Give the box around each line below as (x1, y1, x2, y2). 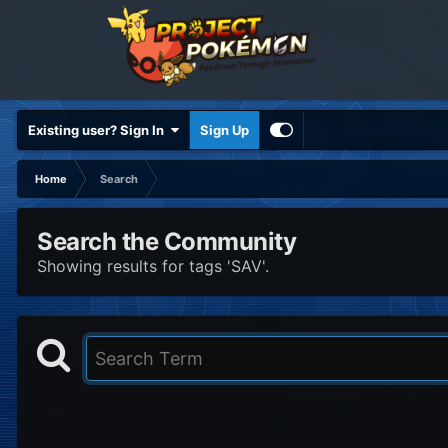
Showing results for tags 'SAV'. (37, 256, 269, 276)
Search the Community (37, 227, 297, 256)
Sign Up (200, 122, 249, 138)
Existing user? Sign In (28, 122, 170, 138)
